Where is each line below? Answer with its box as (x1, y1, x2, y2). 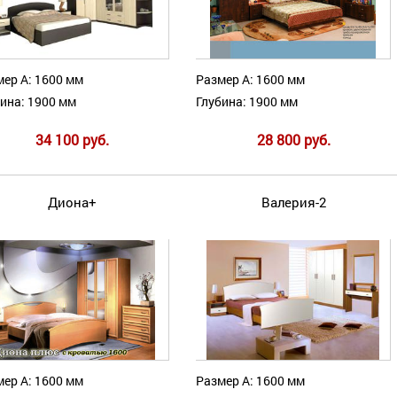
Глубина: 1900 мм (196, 93, 298, 111)
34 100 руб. (35, 130, 109, 150)
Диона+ (47, 193, 97, 212)
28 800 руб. (256, 130, 331, 150)
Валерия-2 (261, 193, 326, 212)
